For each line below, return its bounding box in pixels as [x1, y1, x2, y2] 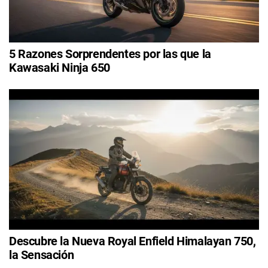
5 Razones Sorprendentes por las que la [9, 46, 211, 61]
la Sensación [9, 247, 74, 262]
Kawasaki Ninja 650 [9, 60, 110, 75]
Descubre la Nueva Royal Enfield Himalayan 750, [9, 233, 256, 248]
